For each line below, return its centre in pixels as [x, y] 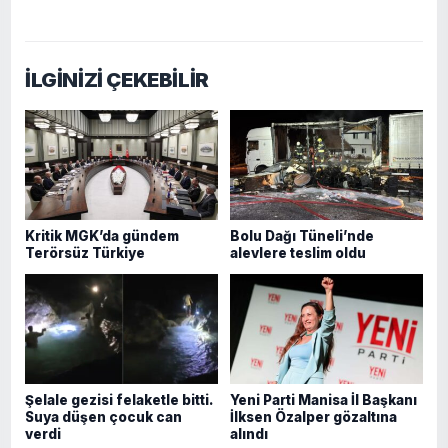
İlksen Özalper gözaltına [313, 416]
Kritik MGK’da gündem [102, 235]
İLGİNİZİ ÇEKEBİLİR [117, 79]
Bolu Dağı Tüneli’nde [302, 235]
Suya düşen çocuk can [103, 416]
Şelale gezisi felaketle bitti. [118, 399]
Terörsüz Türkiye [85, 252]
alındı [249, 433]
